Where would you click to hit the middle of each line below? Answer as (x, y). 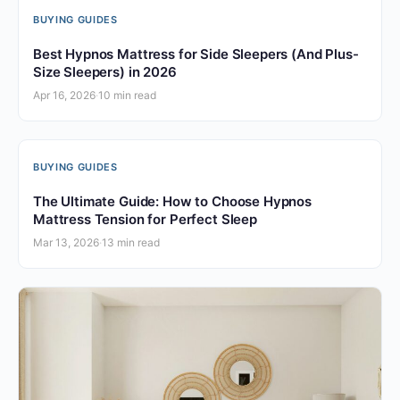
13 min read (131, 242)
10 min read (127, 95)
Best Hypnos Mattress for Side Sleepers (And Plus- (196, 54)
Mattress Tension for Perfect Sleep (145, 219)
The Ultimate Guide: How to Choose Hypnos (173, 201)
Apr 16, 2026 (64, 95)
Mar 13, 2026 (66, 242)
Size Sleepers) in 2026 (105, 71)
